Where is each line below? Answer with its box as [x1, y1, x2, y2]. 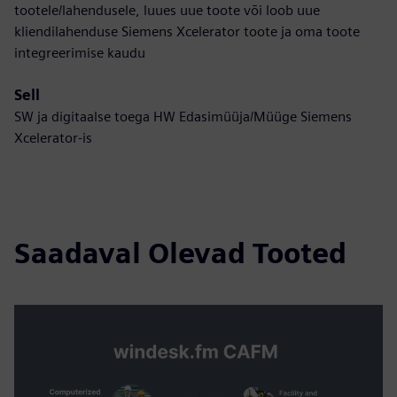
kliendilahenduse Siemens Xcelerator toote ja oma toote [14, 23, 360, 40]
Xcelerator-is [14, 129, 92, 146]
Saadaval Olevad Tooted [14, 236, 346, 270]
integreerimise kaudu [14, 44, 145, 61]
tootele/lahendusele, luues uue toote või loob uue [14, 2, 320, 19]
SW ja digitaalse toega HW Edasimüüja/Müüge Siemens [14, 108, 352, 125]
